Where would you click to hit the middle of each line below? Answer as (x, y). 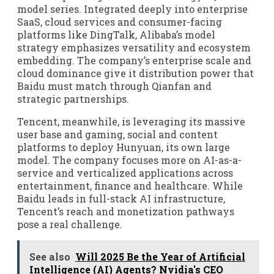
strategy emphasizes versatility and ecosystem (134, 47)
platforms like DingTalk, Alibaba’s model (116, 34)
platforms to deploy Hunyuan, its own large (124, 147)
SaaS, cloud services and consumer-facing (120, 21)
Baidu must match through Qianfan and (114, 86)
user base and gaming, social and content (117, 134)
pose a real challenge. (70, 224)
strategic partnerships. (73, 98)
